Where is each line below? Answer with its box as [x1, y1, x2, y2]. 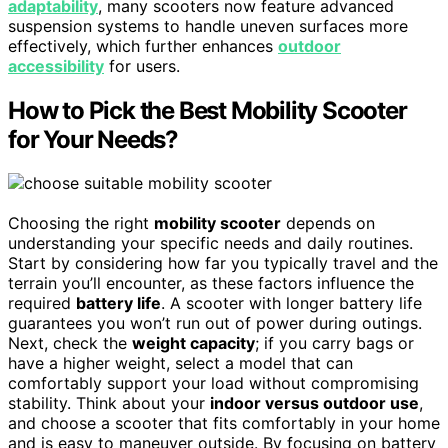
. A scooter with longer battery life [161, 293, 422, 314]
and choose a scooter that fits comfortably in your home [8, 413, 440, 434]
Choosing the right [8, 213, 154, 234]
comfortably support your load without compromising [8, 373, 419, 394]
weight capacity [132, 333, 255, 354]
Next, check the [8, 333, 132, 354]
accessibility [8, 55, 104, 76]
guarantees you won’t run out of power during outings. [8, 313, 422, 334]
